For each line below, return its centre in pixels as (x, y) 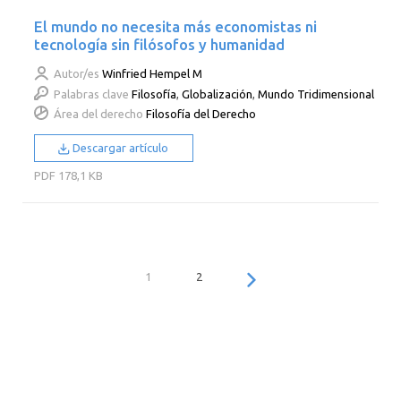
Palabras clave (92, 94)
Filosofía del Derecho (201, 113)
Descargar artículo (119, 147)
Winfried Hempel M (153, 74)
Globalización (218, 94)
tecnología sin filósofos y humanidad (160, 45)
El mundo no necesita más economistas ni (176, 27)
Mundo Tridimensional (316, 94)
